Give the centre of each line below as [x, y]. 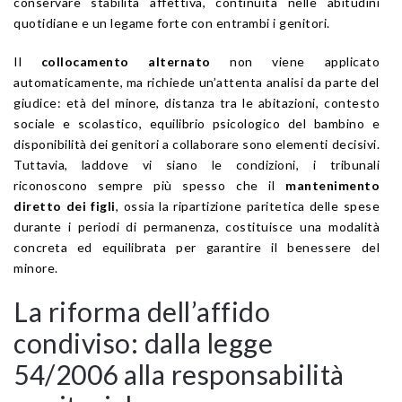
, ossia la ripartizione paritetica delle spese [247, 205]
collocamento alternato [126, 61]
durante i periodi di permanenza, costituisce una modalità [197, 226]
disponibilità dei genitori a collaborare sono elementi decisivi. [197, 144]
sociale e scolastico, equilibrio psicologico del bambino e [197, 123]
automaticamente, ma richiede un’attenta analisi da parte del [197, 82]
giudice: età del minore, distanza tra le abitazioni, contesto [197, 102]
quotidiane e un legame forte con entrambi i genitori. [172, 22]
